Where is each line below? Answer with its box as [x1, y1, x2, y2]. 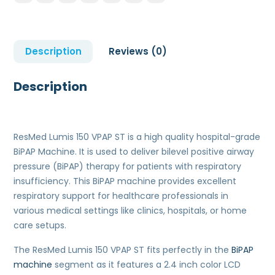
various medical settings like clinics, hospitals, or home [14, 204, 247, 217]
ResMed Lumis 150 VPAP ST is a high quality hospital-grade [14, 131, 261, 144]
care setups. [14, 219, 67, 232]
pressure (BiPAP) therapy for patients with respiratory [14, 160, 242, 173]
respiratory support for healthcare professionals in [14, 190, 229, 203]
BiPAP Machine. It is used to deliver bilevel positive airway [14, 145, 255, 158]
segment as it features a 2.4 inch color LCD [52, 258, 241, 271]
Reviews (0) [108, 45, 167, 58]
